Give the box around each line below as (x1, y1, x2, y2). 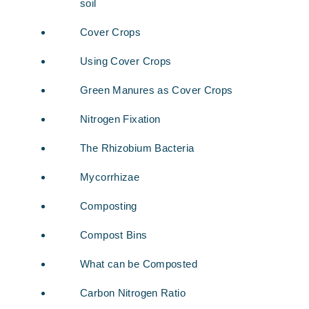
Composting (80, 200, 137, 212)
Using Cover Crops (80, 55, 172, 67)
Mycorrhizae (80, 171, 140, 183)
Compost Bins (80, 229, 148, 241)
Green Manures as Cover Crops (80, 84, 233, 96)
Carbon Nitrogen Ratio (80, 287, 186, 299)
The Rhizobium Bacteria (80, 142, 195, 154)
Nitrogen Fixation (80, 113, 161, 125)
